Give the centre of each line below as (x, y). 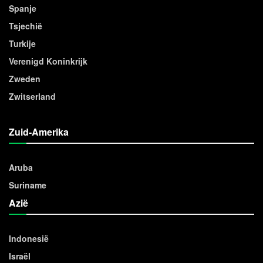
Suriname (28, 185)
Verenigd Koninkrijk (48, 61)
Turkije (22, 43)
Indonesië (29, 238)
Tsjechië (26, 26)
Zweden (25, 78)
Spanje (23, 8)
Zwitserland (32, 96)
